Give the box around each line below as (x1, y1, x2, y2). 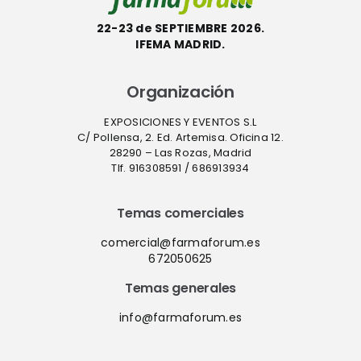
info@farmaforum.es (118, 309, 243, 326)
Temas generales (124, 279, 237, 298)
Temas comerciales (117, 204, 244, 223)
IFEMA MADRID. (135, 36, 226, 53)
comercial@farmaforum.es (101, 234, 260, 251)
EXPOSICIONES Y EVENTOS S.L (104, 114, 257, 131)
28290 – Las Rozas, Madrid (109, 145, 252, 161)
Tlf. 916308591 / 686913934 (111, 160, 250, 176)
